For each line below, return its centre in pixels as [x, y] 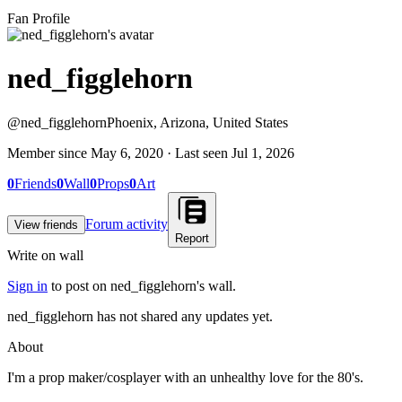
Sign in [27, 285]
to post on [81, 285]
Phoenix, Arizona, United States [197, 122]
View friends [46, 224]
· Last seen [197, 153]
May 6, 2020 [127, 153]
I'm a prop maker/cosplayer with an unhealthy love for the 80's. [185, 377]
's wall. [216, 285]
